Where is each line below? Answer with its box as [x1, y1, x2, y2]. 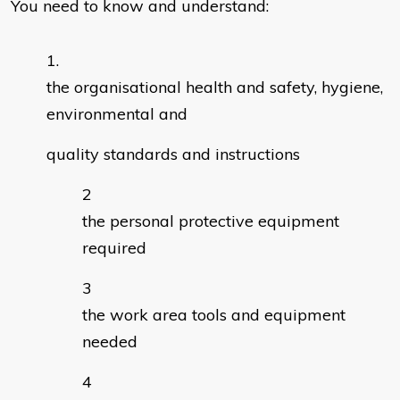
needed [82, 331, 137, 353]
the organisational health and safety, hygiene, [46, 77, 383, 98]
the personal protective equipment [82, 211, 339, 232]
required [82, 237, 146, 259]
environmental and [46, 104, 187, 125]
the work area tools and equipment [82, 304, 346, 326]
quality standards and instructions [46, 144, 300, 165]
